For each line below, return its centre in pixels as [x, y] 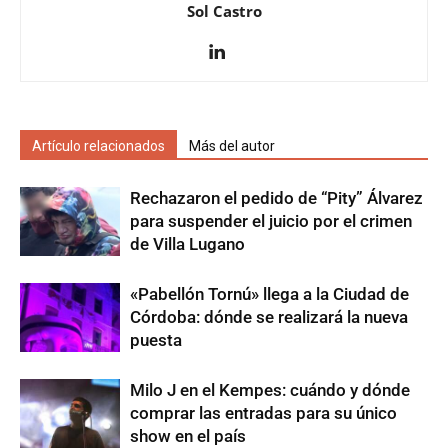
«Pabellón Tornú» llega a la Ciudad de [269, 293]
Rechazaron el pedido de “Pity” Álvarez [276, 197]
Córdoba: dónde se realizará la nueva [269, 316]
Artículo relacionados [98, 145]
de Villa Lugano [187, 243]
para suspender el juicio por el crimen [271, 220]
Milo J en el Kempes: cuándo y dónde [270, 389]
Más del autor [232, 145]
